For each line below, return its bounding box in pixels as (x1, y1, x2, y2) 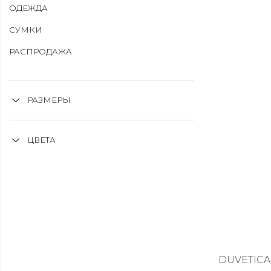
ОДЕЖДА (9, 3, 48, 13)
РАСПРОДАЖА (9, 47, 72, 56)
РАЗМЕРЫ (27, 95, 71, 105)
